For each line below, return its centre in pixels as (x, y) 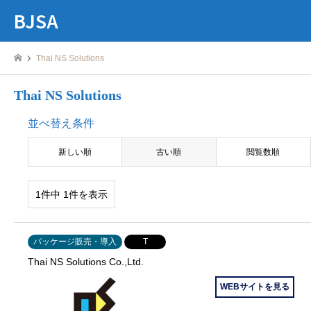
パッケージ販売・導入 (75, 242)
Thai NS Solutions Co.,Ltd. (86, 262)
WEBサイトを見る (255, 287)
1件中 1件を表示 (72, 195)
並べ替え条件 (61, 124)
